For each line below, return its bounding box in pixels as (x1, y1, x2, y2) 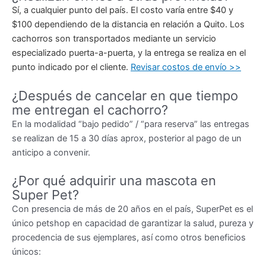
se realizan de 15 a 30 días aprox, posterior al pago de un (12, 132, 242, 144)
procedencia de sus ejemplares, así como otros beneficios (12, 232, 246, 243)
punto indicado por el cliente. (12, 62, 131, 73)
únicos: (12, 246, 41, 257)
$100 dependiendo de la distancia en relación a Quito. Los (12, 19, 245, 30)
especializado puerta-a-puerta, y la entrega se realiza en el (12, 47, 246, 59)
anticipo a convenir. (12, 147, 90, 158)
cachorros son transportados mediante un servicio (12, 33, 216, 45)
